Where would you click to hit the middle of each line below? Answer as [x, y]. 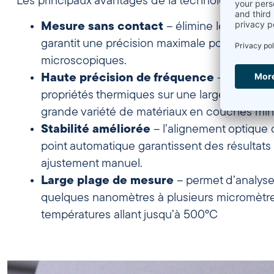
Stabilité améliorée [96, 130]
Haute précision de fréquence [128, 79]
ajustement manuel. [92, 164]
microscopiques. [84, 61]
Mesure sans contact [102, 27]
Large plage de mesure [107, 181]
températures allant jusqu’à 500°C [129, 216]
